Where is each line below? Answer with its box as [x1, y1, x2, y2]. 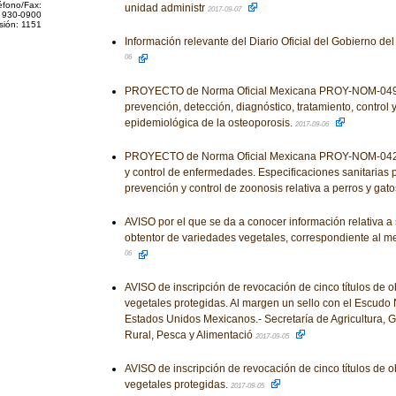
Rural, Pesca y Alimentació [124, 329, 255, 341]
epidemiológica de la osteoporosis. [124, 117, 295, 129]
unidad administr [124, 2, 208, 14]
